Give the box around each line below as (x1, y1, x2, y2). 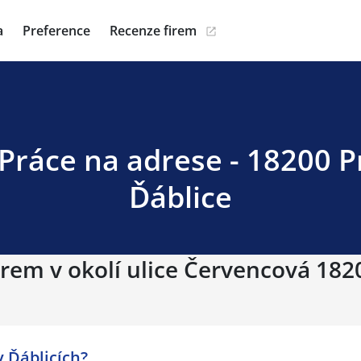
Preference (23, 22, 90, 39)
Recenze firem (110, 22, 197, 39)
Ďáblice (129, 177, 232, 217)
